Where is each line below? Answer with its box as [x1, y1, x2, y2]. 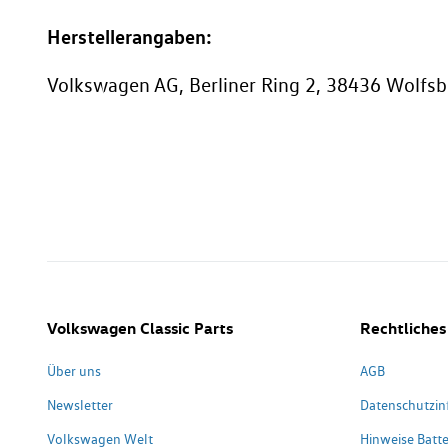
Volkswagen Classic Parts [47, 318, 233, 339]
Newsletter [47, 397, 113, 414]
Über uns [47, 363, 101, 380]
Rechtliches [359, 318, 446, 339]
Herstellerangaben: [47, 24, 212, 50]
